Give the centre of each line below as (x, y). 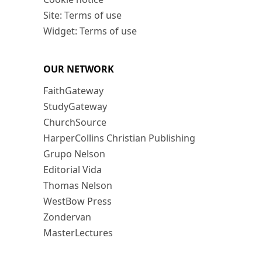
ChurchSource (75, 123)
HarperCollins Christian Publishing (119, 138)
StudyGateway (75, 107)
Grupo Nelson (74, 154)
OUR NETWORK (79, 69)
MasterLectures (78, 233)
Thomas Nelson (78, 186)
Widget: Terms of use (90, 31)
